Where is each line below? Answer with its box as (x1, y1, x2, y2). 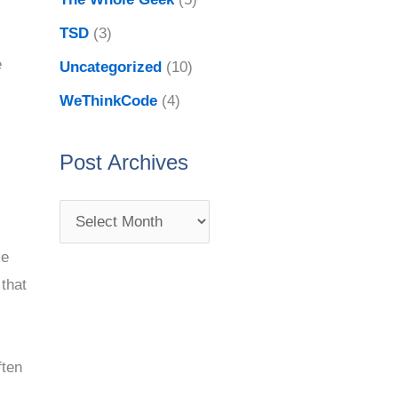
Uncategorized (59, 59, 162, 76)
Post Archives (59, 150, 188, 175)
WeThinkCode (59, 92, 157, 110)
